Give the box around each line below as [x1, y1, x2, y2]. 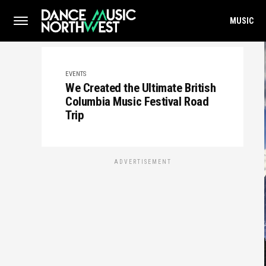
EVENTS [65, 70, 86, 78]
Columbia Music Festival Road [65, 94, 209, 109]
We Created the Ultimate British [65, 81, 216, 95]
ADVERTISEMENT [113, 159, 172, 165]
